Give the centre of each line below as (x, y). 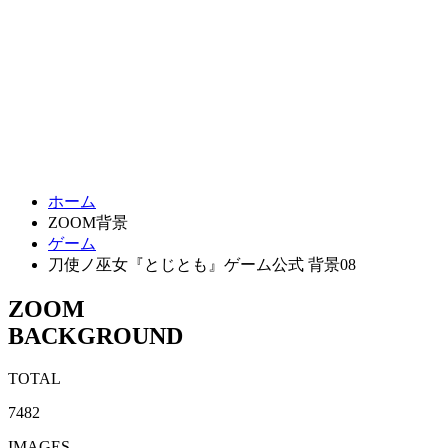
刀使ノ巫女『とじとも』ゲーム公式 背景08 (202, 264)
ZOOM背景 (88, 222)
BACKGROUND (95, 335)
